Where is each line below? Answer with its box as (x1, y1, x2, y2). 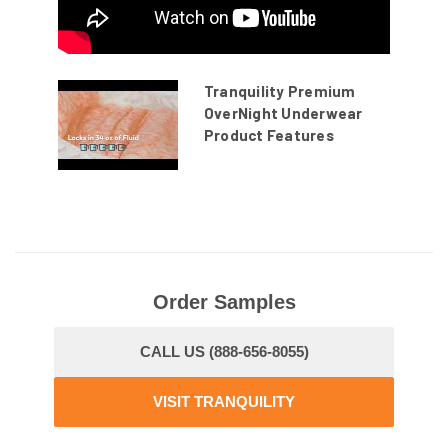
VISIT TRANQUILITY (153, 393, 295, 411)
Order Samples (152, 291, 296, 314)
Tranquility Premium (203, 82, 356, 101)
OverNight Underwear (203, 104, 363, 123)
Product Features (203, 126, 334, 145)
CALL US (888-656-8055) (139, 343, 309, 361)
